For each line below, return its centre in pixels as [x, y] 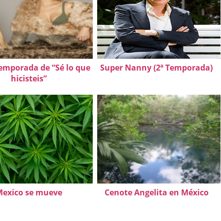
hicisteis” [29, 78]
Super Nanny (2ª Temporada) [156, 67]
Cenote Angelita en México [156, 192]
